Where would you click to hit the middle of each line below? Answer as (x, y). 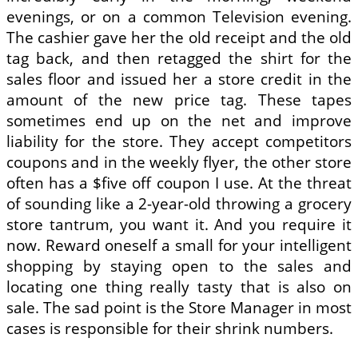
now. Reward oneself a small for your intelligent (179, 245)
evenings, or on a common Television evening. (179, 16)
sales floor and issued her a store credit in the (179, 79)
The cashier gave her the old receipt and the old (179, 37)
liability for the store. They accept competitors (179, 141)
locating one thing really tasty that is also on (179, 286)
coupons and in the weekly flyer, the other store (179, 162)
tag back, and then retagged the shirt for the (179, 58)
